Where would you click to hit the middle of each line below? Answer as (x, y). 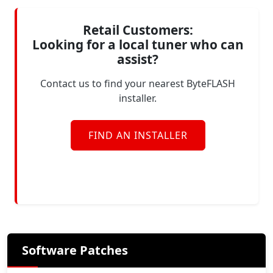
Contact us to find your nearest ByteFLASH (138, 83)
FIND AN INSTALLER (138, 135)
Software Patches (75, 250)
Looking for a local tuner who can (138, 44)
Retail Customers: (138, 30)
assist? (138, 59)
